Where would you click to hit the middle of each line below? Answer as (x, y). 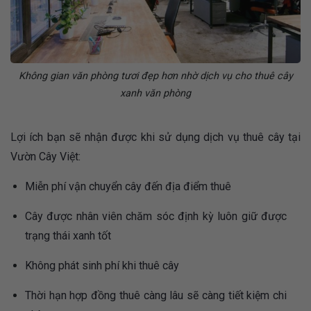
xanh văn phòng (155, 93)
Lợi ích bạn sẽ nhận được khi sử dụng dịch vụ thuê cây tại (155, 137)
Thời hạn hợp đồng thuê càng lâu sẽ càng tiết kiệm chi (155, 296)
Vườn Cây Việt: (45, 157)
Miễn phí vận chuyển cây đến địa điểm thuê (128, 187)
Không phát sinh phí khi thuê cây (102, 266)
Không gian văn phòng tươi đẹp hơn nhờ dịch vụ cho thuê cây (155, 76)
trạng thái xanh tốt (68, 236)
